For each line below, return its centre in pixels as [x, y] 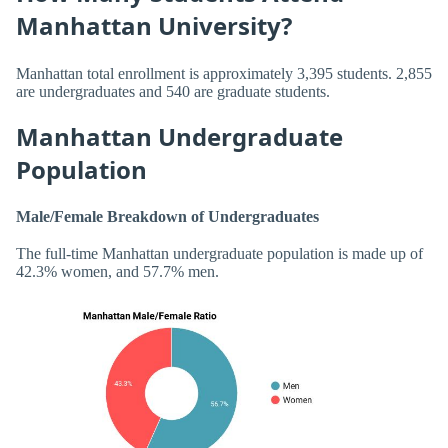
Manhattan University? [154, 26]
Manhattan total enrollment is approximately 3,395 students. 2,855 [224, 73]
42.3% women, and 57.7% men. [117, 272]
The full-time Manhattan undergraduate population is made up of [219, 254]
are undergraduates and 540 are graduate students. [173, 91]
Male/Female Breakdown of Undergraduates [167, 217]
